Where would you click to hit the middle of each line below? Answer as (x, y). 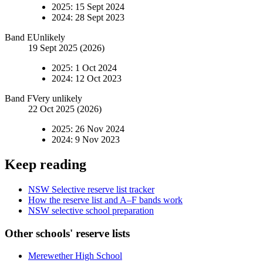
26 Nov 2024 (100, 129)
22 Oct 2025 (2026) (65, 109)
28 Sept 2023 (100, 18)
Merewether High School (75, 256)
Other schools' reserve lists (67, 233)
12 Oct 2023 (98, 79)
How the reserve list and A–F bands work (105, 200)
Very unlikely (57, 99)
